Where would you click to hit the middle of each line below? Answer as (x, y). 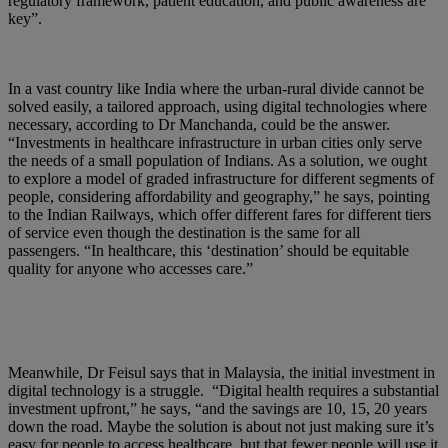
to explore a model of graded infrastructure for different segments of (221, 178)
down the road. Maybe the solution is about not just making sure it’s (221, 426)
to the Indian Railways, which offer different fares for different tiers (219, 214)
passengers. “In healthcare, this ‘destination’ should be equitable (208, 250)
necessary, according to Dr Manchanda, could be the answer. (199, 124)
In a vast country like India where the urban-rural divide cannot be (216, 88)
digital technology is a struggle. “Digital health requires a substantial (223, 390)
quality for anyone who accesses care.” (132, 268)
